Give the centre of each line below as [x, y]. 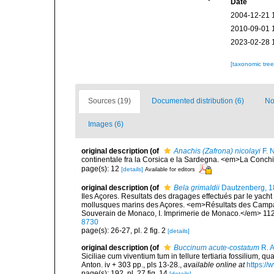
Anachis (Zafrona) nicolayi [217, 151]
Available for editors [170, 169]
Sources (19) [109, 101]
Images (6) [106, 124]
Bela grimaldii [197, 188]
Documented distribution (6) [198, 101]
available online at [214, 265]
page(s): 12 [101, 168]
